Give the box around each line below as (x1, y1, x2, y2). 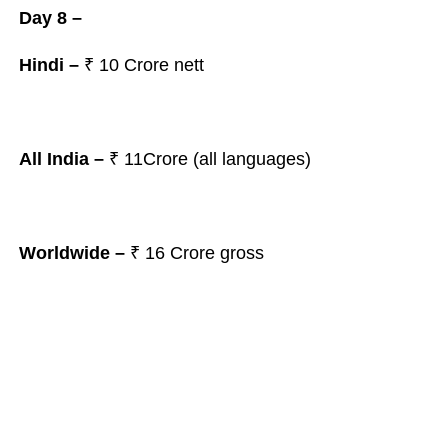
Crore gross (169, 243, 264, 263)
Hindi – (18, 55, 79, 75)
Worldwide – (18, 243, 130, 263)
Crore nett (118, 55, 209, 75)
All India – (18, 149, 104, 169)
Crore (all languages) (142, 149, 316, 169)
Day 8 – (18, 8, 82, 28)
